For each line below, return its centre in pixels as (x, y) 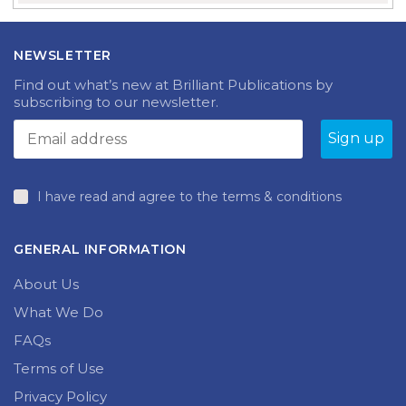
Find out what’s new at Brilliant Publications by (173, 85)
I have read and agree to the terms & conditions (189, 196)
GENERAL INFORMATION (100, 250)
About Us (46, 285)
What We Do (58, 313)
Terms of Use (59, 369)
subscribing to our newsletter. (116, 102)
